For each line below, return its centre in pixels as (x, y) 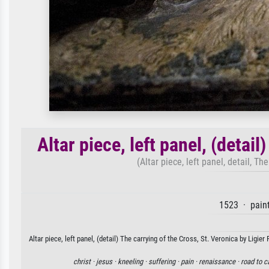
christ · (85, 261)
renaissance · (220, 261)
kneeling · (133, 261)
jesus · (107, 261)
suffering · (165, 261)
